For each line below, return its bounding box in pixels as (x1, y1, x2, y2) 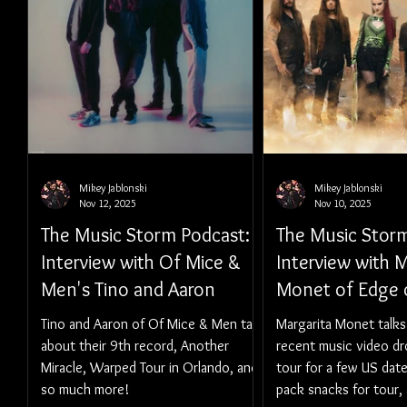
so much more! (41, 381, 129, 398)
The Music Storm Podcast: (41, 223, 250, 247)
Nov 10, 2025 (314, 196, 372, 210)
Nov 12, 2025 (79, 196, 136, 210)
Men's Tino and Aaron (41, 277, 215, 302)
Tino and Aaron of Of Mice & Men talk (41, 315, 263, 333)
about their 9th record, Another (41, 337, 229, 354)
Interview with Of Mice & (41, 250, 241, 274)
